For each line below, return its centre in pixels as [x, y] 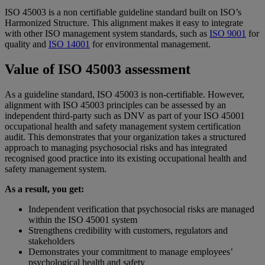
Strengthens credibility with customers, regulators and [128, 231]
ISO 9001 [228, 34]
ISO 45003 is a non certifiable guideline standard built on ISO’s [123, 12]
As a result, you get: [44, 189]
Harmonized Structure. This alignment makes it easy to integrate [124, 23]
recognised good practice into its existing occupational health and [126, 159]
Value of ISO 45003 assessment [98, 70]
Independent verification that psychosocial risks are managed [141, 209]
